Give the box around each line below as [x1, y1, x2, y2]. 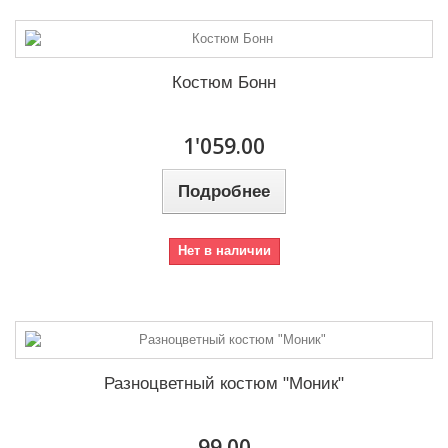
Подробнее [178, 182, 270, 202]
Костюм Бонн [172, 73, 276, 93]
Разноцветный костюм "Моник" [104, 374, 344, 394]
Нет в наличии [177, 243, 271, 259]
